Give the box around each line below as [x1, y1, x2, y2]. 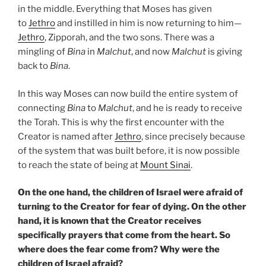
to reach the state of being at [18, 159, 140, 170]
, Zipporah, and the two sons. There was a [45, 32, 214, 43]
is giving [208, 46, 242, 58]
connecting [18, 102, 67, 113]
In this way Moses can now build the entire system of [18, 88, 238, 99]
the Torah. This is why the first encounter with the [18, 116, 224, 128]
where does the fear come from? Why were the [18, 244, 220, 255]
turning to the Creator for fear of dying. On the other [18, 201, 246, 213]
